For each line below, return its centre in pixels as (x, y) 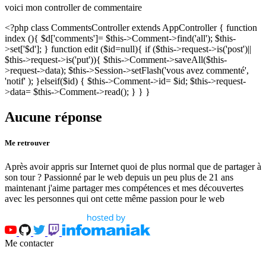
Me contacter (29, 243)
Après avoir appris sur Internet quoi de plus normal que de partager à (133, 166)
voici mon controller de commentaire (73, 8)
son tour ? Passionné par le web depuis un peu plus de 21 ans (119, 177)
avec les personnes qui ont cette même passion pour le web (115, 198)
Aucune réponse (53, 117)
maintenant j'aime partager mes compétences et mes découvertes (124, 188)
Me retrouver (27, 143)
